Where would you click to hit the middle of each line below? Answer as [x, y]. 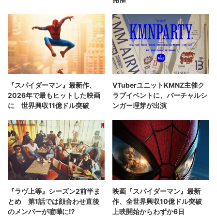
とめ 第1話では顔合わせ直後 [54, 201]
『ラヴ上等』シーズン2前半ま [54, 191]
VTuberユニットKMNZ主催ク [158, 85]
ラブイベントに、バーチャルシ [160, 95]
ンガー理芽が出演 [139, 105]
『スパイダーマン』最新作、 [52, 85]
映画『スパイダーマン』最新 [156, 191]
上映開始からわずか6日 [148, 211]
